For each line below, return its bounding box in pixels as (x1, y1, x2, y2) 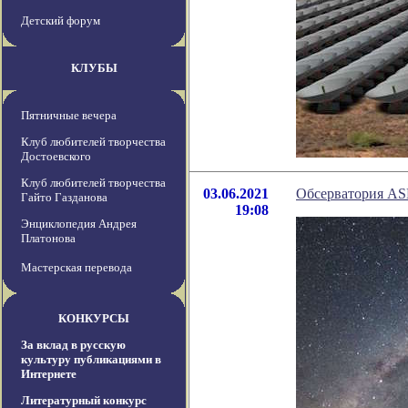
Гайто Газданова (21, 190, 107, 205)
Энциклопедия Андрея (21, 217, 137, 231)
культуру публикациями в (21, 352, 161, 367)
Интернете (21, 367, 76, 382)
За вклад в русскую (21, 338, 126, 352)
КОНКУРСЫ (58, 311, 129, 326)
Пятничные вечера (21, 108, 117, 123)
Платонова (21, 231, 76, 246)
